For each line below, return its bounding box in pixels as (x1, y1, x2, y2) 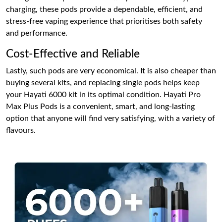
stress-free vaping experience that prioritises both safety (6, 17, 202, 25)
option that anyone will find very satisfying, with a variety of (6, 114, 215, 122)
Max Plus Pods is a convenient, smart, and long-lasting (6, 102, 195, 111)
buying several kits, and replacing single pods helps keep (6, 78, 200, 87)
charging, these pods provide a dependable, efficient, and (6, 5, 203, 13)
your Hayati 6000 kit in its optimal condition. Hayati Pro (6, 90, 201, 99)
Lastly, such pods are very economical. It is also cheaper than (6, 66, 216, 75)
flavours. (6, 126, 36, 134)
